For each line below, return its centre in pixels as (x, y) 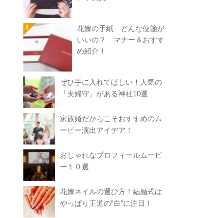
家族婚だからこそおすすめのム (111, 119)
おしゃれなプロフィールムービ (111, 155)
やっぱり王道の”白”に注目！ (106, 203)
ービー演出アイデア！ (97, 130)
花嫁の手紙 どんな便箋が (121, 29)
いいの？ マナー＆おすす (121, 40)
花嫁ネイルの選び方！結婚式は (111, 192)
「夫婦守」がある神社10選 (104, 94)
